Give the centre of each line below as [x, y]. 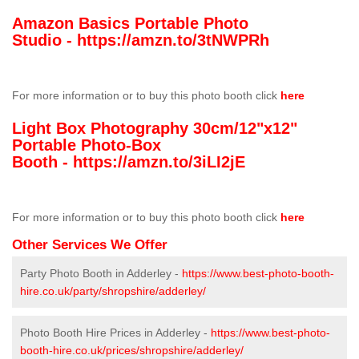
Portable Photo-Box [87, 145]
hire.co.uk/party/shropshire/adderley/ [113, 291]
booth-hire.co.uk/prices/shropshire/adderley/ [132, 351]
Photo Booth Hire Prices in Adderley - [115, 333]
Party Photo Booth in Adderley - [101, 274]
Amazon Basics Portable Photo [130, 24]
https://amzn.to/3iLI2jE [159, 162]
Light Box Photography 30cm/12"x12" [155, 129]
